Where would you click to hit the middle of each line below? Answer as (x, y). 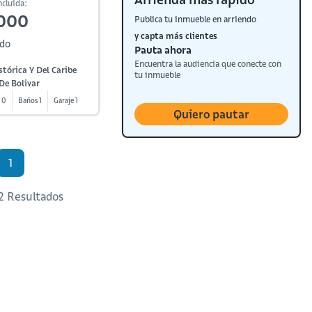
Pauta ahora (163, 50)
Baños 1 (30, 101)
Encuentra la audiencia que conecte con (208, 64)
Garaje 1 (66, 101)
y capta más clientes (176, 36)
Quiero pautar (212, 114)
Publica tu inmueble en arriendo (196, 19)
